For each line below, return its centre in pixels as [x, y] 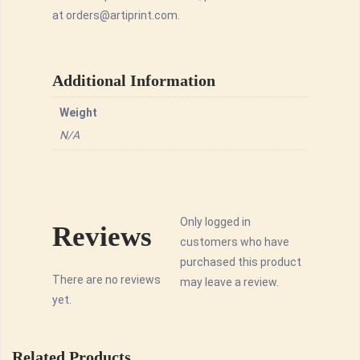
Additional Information [134, 80]
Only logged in [215, 222]
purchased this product [241, 262]
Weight [78, 112]
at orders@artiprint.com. [116, 15]
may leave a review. [229, 282]
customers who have [235, 242]
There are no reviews [106, 280]
